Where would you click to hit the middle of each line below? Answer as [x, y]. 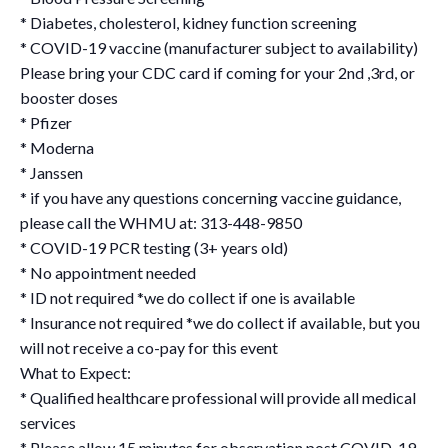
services [48, 422]
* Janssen [51, 172]
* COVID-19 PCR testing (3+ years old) [154, 247]
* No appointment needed [108, 272]
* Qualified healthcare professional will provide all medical [218, 397]
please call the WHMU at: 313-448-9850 [161, 222]
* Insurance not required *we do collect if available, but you [220, 322]
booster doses [69, 97]
